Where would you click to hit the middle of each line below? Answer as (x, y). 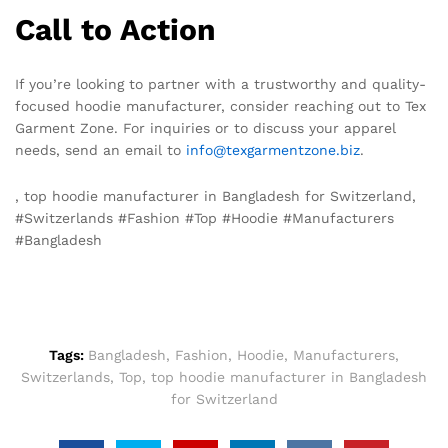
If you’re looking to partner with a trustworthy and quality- (220, 83)
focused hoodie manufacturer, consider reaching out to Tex (220, 105)
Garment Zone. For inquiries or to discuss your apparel (205, 127)
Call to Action (115, 29)
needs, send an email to (100, 149)
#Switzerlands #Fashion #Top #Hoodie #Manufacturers (204, 217)
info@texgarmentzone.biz (273, 149)
